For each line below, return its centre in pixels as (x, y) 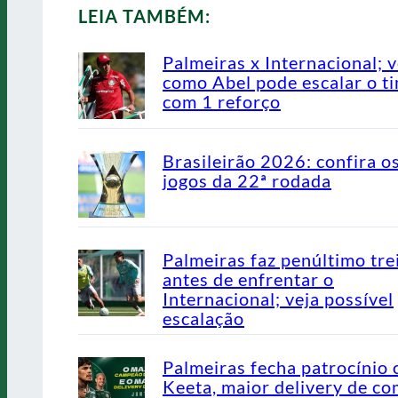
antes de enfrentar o (248, 279)
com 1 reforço (222, 101)
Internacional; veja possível (278, 298)
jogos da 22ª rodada (247, 180)
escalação (203, 318)
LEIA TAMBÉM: (144, 16)
